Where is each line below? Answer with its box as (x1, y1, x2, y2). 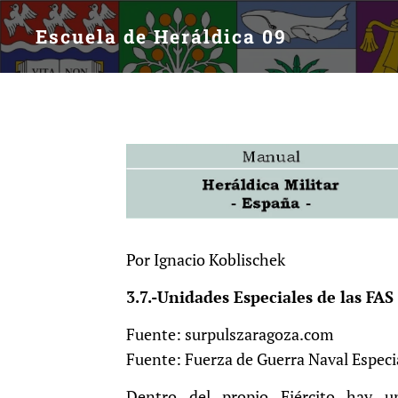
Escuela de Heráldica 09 (36, 23, 287, 49)
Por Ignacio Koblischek (126, 249, 285, 271)
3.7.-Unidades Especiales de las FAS (126, 286, 394, 308)
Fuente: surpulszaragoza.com (126, 323, 334, 346)
